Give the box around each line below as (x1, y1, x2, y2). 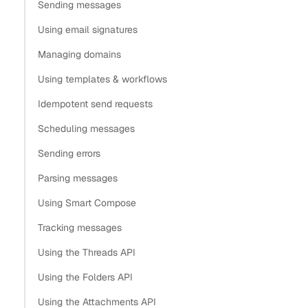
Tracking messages (37, 221, 122, 234)
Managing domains (37, 47, 121, 60)
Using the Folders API (37, 270, 133, 283)
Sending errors (37, 146, 100, 159)
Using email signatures (37, 23, 137, 36)
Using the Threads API (37, 245, 135, 258)
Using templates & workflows (37, 72, 167, 85)
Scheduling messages (37, 122, 135, 135)
